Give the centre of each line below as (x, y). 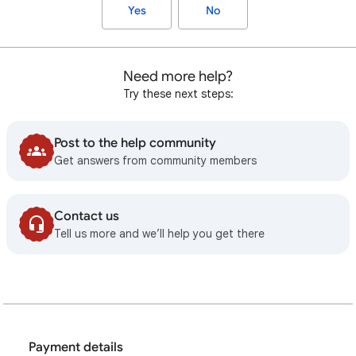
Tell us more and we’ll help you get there (159, 234)
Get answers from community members (155, 161)
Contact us (87, 216)
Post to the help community (135, 143)
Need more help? (178, 76)
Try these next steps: (178, 94)
